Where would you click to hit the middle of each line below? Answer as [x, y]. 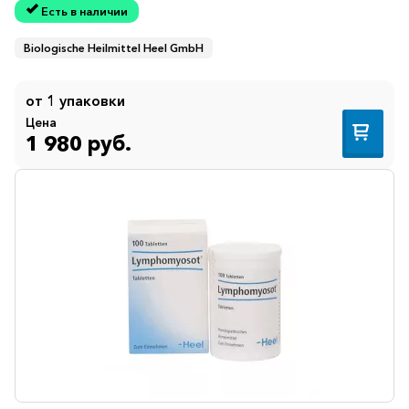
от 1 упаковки [75, 101]
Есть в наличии [84, 11]
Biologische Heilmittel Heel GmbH [114, 48]
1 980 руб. [79, 143]
